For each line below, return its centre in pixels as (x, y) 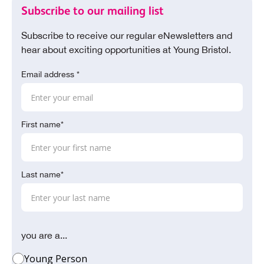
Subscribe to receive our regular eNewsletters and (127, 36)
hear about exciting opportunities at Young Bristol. (128, 50)
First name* (42, 125)
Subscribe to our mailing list (93, 11)
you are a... (44, 235)
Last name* (42, 175)
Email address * (50, 75)
